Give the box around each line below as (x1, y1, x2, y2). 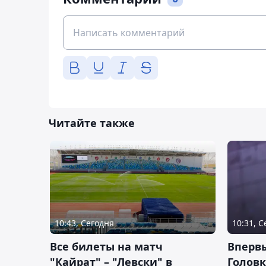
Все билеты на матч (50, 239, 163, 254)
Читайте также (49, 115, 135, 130)
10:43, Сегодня (55, 217, 114, 229)
